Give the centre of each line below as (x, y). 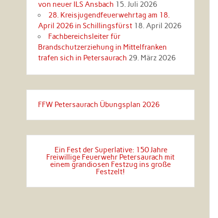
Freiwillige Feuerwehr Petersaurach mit (110, 157)
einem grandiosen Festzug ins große (110, 164)
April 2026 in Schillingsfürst (85, 26)
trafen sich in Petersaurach (82, 58)
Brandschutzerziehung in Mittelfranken (102, 47)
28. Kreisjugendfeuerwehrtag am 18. (109, 15)
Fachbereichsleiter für (84, 36)
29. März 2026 (152, 58)
